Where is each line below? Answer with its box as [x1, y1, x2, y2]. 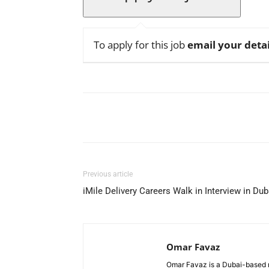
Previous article [83, 170, 133, 178]
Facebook [111, 113, 141, 122]
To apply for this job [94, 38, 187, 52]
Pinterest [237, 113, 265, 122]
